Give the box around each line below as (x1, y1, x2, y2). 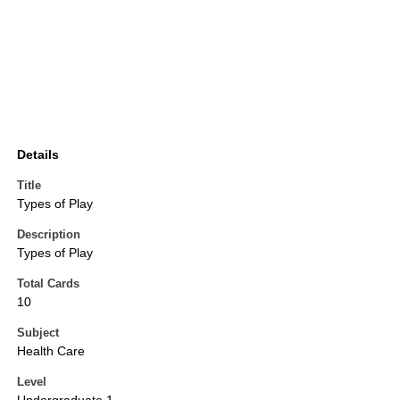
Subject (17, 326, 59, 340)
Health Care (17, 344, 85, 359)
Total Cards (17, 277, 79, 291)
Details (17, 147, 59, 162)
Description (17, 228, 80, 242)
